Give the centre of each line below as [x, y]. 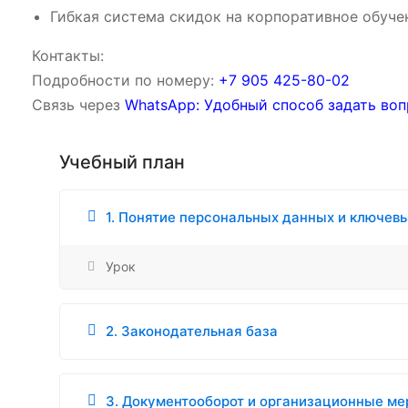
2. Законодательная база [192, 331]
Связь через [78, 105]
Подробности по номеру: [125, 81]
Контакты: [68, 56]
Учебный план [122, 163]
